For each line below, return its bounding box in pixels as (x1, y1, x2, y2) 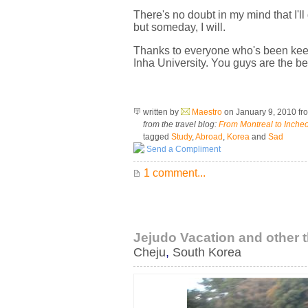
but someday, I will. (133, 21, 225, 33)
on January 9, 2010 (222, 107, 298, 117)
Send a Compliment (144, 144, 221, 154)
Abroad (195, 132, 223, 142)
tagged (141, 132, 171, 142)
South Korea (173, 245, 241, 259)
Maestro (192, 107, 222, 117)
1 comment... (141, 167, 206, 179)
